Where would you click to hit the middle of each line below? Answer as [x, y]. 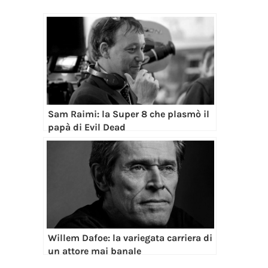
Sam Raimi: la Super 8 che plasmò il [129, 114]
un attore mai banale [95, 251]
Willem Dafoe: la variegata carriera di [130, 238]
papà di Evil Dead [87, 127]
